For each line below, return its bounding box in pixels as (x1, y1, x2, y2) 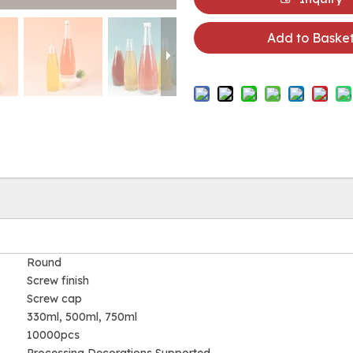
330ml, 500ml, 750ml (27, 310, 137, 324)
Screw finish (27, 273, 89, 288)
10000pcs (27, 328, 80, 342)
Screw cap (27, 292, 82, 306)
